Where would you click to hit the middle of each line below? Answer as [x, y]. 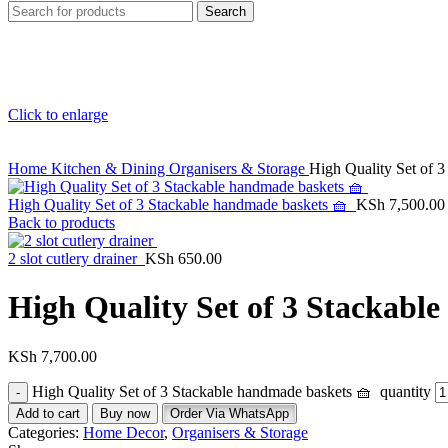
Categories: [43, 432]
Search [225, 11]
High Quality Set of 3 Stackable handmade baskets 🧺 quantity [231, 391]
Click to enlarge [58, 114]
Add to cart [48, 413]
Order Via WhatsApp [229, 413]
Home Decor [123, 432]
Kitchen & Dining [110, 168]
